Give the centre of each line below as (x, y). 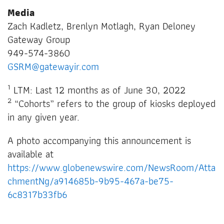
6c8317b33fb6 (37, 194)
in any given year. (43, 117)
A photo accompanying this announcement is (99, 140)
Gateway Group (39, 39)
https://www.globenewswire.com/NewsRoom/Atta (111, 167)
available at (30, 154)
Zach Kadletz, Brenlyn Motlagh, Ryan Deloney (101, 26)
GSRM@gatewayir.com (53, 66)
